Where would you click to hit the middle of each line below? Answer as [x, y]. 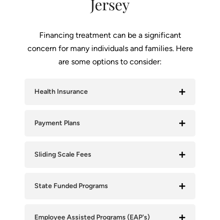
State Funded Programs [71, 186]
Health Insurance [61, 91]
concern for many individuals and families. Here [110, 48]
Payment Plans [57, 123]
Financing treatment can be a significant [110, 35]
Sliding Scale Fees [63, 154]
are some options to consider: [110, 61]
